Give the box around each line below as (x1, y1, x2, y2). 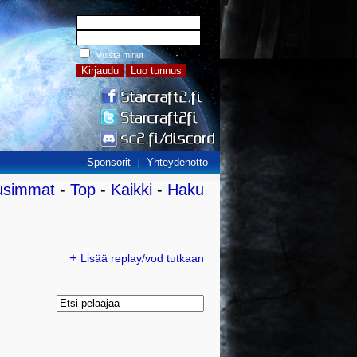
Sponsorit (87, 156, 131, 168)
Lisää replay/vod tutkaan (77, 253, 204, 265)
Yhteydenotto (147, 156, 208, 168)
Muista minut (95, 50, 143, 60)
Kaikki (111, 181, 152, 198)
